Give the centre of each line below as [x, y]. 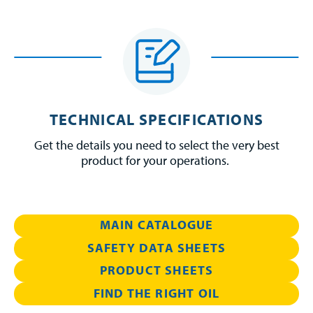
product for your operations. [156, 160]
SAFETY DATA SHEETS [156, 247]
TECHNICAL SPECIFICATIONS [156, 119]
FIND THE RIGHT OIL [156, 293]
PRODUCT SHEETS [156, 270]
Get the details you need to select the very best [156, 145]
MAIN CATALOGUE [156, 225]
